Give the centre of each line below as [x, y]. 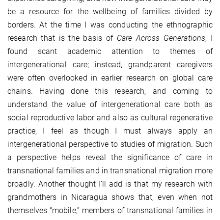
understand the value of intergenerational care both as [110, 105]
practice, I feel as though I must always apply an [110, 131]
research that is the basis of [62, 38]
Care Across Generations [161, 38]
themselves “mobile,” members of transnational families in [110, 211]
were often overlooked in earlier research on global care [110, 78]
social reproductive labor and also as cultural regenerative [110, 118]
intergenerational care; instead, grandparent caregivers [110, 65]
